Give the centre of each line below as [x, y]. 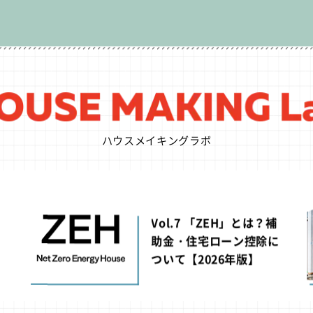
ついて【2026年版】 [205, 259]
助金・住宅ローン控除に [215, 241]
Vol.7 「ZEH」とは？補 [214, 222]
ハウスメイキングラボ [156, 140]
